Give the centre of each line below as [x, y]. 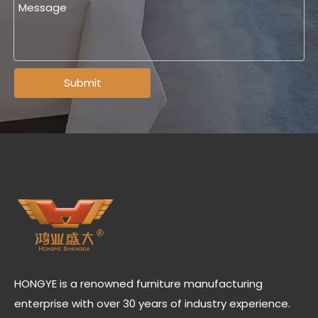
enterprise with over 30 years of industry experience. [152, 303]
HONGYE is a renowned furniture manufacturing [138, 284]
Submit [82, 83]
